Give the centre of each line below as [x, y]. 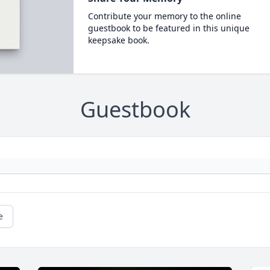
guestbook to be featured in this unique [168, 28]
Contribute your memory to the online [164, 16]
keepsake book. [118, 40]
